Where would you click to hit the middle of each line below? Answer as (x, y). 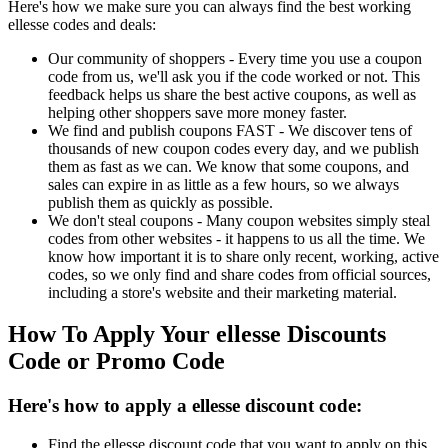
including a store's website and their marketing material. (222, 292)
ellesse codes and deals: (82, 24)
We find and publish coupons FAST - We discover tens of (230, 130)
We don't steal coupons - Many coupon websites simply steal (239, 220)
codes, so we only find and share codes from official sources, (239, 274)
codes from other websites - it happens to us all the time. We (236, 238)
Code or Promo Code (116, 361)
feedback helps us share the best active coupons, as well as (232, 94)
